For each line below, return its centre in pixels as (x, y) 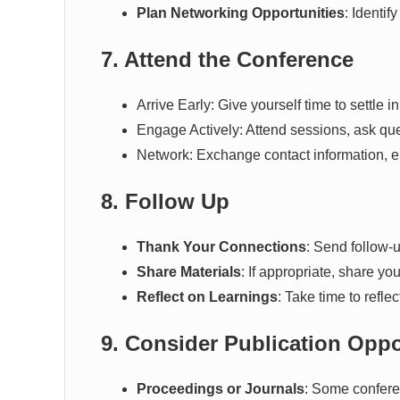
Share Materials (189, 272)
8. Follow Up (165, 201)
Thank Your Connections (221, 247)
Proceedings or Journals (221, 389)
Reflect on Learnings (207, 297)
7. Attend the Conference (227, 59)
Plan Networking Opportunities (241, 13)
